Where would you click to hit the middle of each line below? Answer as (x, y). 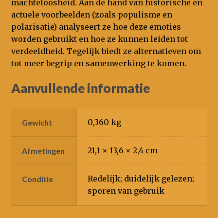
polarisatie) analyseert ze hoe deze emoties (96, 27)
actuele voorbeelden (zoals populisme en (91, 15)
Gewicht (37, 122)
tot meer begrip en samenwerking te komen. (99, 64)
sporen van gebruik (126, 191)
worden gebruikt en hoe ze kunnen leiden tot (99, 39)
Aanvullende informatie (80, 88)
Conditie (38, 179)
